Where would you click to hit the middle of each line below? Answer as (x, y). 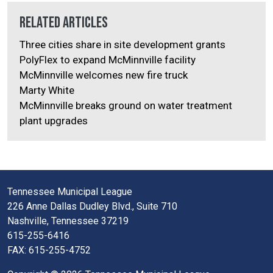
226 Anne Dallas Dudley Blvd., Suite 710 (92, 207)
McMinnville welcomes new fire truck (104, 75)
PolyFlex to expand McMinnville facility (108, 60)
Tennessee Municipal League (70, 192)
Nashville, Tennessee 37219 (68, 221)
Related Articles (64, 23)
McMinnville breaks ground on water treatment (126, 106)
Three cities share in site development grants (122, 45)
